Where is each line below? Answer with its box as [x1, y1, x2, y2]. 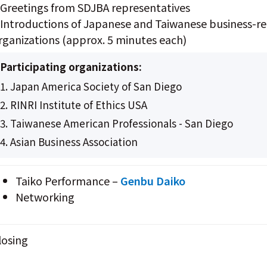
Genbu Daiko [120, 172, 185, 188]
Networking [15, 188, 74, 204]
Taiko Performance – [15, 172, 120, 188]
